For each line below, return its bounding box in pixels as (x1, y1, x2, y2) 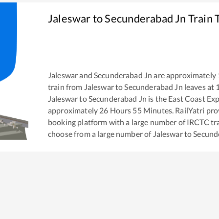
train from (48, 82, 84, 92)
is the (147, 94, 167, 104)
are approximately (152, 70, 216, 80)
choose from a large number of (48, 129, 153, 139)
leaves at (182, 82, 215, 92)
